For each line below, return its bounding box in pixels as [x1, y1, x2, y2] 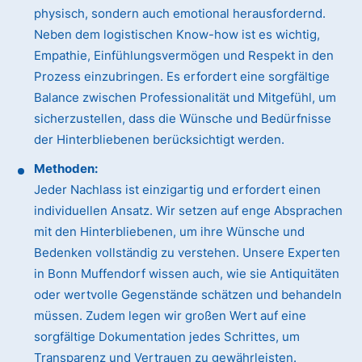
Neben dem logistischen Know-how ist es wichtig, [34, 27, 321, 43]
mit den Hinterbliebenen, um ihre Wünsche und [34, 224, 305, 240]
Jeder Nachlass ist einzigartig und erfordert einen [34, 182, 322, 198]
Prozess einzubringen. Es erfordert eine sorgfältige [34, 69, 330, 85]
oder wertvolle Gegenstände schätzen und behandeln [34, 287, 343, 303]
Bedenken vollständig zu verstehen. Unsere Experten [34, 245, 341, 261]
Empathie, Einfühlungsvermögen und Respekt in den [34, 48, 335, 64]
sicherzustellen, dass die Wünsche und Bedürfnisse [34, 111, 332, 127]
